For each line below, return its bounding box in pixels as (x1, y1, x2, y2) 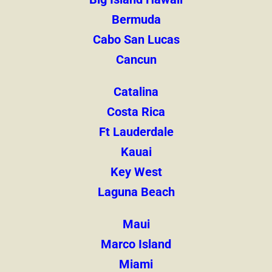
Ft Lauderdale (98, 124, 174, 139)
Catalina (114, 84, 158, 99)
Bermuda (111, 12, 161, 27)
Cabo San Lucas (92, 32, 180, 47)
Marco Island (101, 236, 171, 251)
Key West (110, 164, 162, 179)
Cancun (115, 52, 157, 67)
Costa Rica (107, 104, 165, 119)
